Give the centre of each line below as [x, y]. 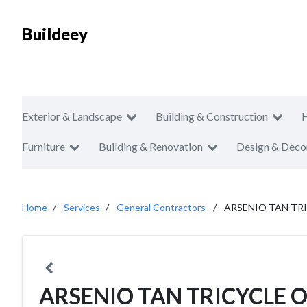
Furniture [44, 146]
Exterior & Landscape [72, 116]
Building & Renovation [151, 146]
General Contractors [161, 207]
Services [82, 207]
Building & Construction [212, 116]
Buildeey [55, 34]
